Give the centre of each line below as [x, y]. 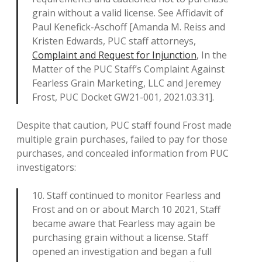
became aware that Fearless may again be [124, 223]
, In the [212, 55]
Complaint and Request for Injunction [114, 55]
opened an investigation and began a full [122, 251]
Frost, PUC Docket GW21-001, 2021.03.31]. [123, 97]
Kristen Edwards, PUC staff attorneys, [114, 41]
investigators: [46, 167]
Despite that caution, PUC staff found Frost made [124, 125]
